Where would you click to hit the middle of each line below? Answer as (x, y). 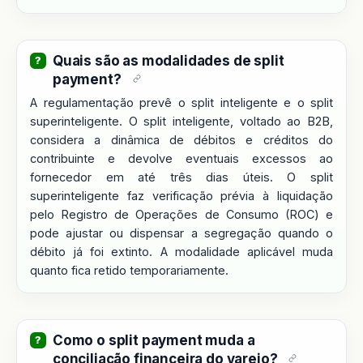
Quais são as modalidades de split (169, 60)
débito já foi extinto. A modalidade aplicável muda (181, 251)
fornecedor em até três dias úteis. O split (181, 177)
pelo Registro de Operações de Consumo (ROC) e (181, 214)
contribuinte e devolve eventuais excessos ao (181, 158)
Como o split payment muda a (154, 340)
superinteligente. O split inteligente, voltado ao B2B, (181, 121)
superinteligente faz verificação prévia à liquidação (181, 195)
